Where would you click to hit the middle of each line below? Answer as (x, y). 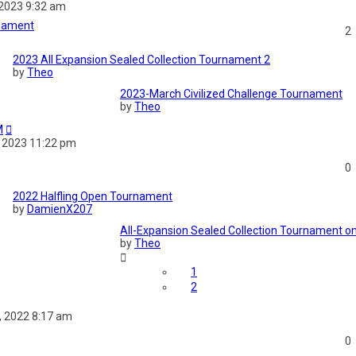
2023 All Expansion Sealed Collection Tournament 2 (141, 60)
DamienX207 (60, 209)
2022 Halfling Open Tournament (93, 197)
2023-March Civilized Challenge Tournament (231, 94)
